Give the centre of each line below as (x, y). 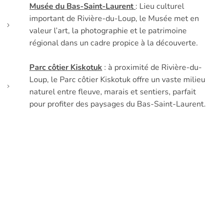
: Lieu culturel (160, 7)
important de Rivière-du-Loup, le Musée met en (114, 19)
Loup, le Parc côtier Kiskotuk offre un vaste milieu (118, 80)
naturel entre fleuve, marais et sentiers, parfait (113, 92)
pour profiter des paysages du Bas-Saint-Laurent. (118, 104)
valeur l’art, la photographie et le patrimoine (108, 31)
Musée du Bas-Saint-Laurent (82, 7)
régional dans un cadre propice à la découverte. (114, 43)
